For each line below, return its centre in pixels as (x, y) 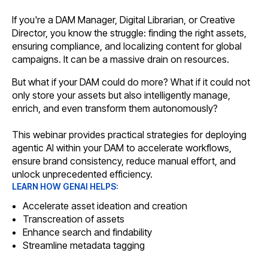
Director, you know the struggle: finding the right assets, (129, 33)
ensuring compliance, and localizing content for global (127, 46)
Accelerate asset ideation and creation (105, 205)
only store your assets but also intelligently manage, (121, 95)
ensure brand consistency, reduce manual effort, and (124, 161)
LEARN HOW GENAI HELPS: (65, 186)
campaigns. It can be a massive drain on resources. (122, 59)
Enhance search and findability (87, 232)
